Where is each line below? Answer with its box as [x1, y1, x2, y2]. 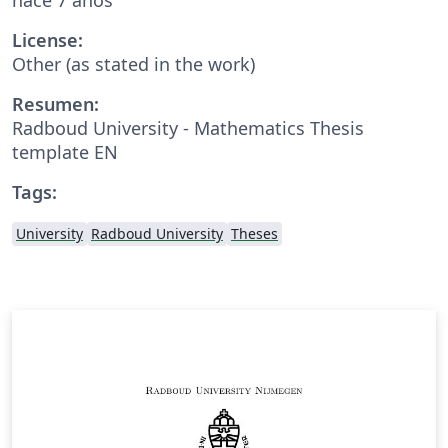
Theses [231, 223, 278, 243]
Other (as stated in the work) [12, 51, 255, 76]
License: [12, 27, 83, 52]
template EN [12, 139, 118, 164]
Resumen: [12, 91, 99, 116]
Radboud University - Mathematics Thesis [12, 115, 364, 140]
